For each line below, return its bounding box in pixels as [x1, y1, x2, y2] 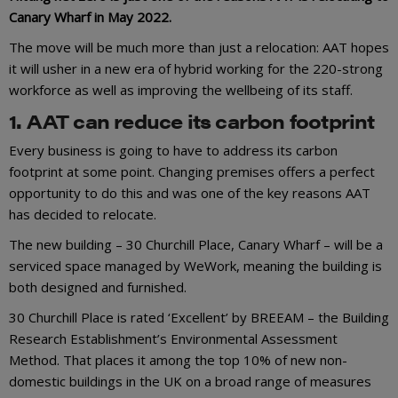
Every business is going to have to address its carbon [9, 141, 338, 159]
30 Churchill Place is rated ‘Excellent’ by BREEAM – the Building [9, 308, 389, 326]
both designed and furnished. [9, 278, 194, 296]
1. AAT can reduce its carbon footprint [9, 106, 375, 134]
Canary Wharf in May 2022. [9, 7, 171, 26]
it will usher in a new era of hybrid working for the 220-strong [9, 59, 383, 77]
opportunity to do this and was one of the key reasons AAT [9, 184, 370, 202]
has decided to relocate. [9, 205, 163, 223]
